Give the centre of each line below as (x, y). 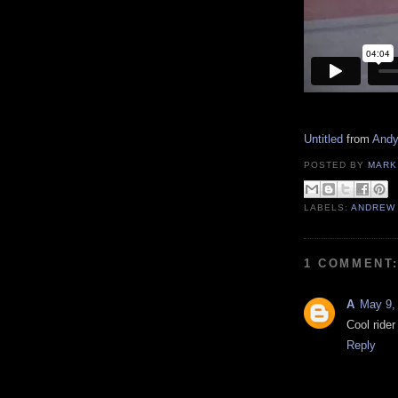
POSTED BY (336, 165)
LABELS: (328, 207)
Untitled (323, 139)
